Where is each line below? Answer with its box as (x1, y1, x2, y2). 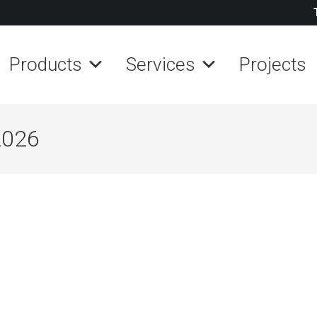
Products (9, 54, 82, 75)
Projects (239, 54, 306, 75)
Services (126, 54, 195, 75)
